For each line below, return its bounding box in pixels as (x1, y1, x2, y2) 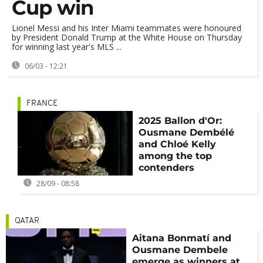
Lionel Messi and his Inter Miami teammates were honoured (12, 22, 241, 33)
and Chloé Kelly (138, 139, 216, 150)
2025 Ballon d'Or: (138, 115, 222, 126)
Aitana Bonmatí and (132, 232, 232, 244)
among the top (138, 150, 212, 161)
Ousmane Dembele (132, 244, 228, 255)
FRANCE (26, 99, 58, 108)
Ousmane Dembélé (138, 127, 234, 138)
